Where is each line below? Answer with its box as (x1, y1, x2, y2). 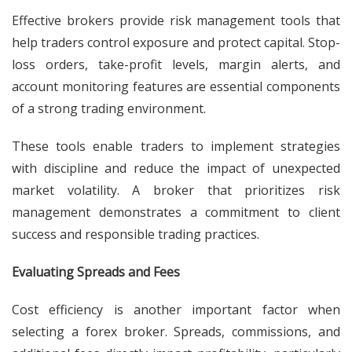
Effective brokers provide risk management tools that (12, 12, 340, 29)
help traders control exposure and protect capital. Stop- (12, 34, 340, 51)
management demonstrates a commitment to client (12, 203, 340, 221)
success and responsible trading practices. (12, 225, 259, 243)
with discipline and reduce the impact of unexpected (12, 159, 340, 177)
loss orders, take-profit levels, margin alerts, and (12, 56, 340, 73)
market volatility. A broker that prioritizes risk (12, 181, 340, 199)
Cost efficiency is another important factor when (12, 301, 340, 318)
